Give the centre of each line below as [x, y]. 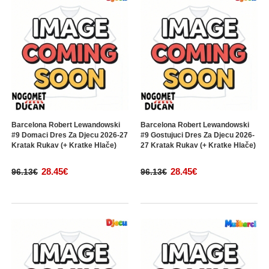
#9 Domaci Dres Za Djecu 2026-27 [70, 135]
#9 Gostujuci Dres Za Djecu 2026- [198, 135]
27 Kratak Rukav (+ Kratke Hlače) [198, 145]
